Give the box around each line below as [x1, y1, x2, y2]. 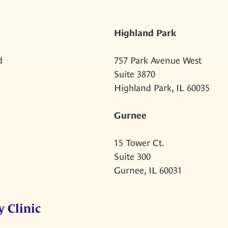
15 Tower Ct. [114, 137, 164, 148]
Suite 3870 [114, 68, 155, 79]
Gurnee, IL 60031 [114, 164, 182, 176]
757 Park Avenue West [114, 54, 202, 66]
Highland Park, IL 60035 [114, 82, 210, 93]
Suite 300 [114, 151, 151, 162]
